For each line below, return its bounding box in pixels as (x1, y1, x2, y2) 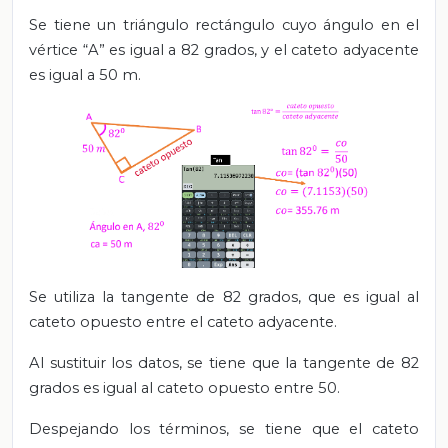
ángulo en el (323, 16, 419, 35)
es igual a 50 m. (29, 66, 141, 85)
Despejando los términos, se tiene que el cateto (29, 420, 419, 439)
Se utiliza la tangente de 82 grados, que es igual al (29, 288, 419, 307)
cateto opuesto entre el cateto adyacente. (29, 313, 337, 332)
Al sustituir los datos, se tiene (29, 354, 252, 373)
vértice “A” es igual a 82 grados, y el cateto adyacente (29, 41, 419, 60)
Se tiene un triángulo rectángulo (29, 16, 282, 35)
